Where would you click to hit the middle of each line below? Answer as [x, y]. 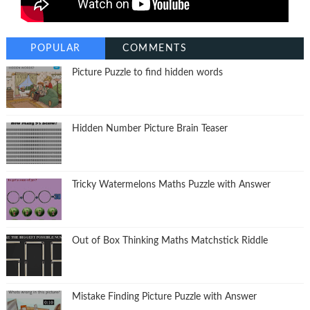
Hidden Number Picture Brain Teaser [149, 129]
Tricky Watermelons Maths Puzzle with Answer [171, 185]
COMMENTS [155, 49]
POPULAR [56, 49]
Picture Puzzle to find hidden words [147, 73]
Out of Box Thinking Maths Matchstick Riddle [170, 241]
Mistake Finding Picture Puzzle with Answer [164, 297]
